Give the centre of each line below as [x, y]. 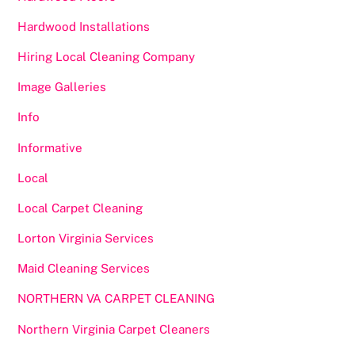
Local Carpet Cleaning [80, 208]
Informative [50, 147]
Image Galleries [62, 87]
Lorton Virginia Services [86, 239]
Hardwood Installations [84, 26]
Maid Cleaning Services [84, 269]
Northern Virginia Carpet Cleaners [114, 329]
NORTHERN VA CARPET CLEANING [116, 299]
